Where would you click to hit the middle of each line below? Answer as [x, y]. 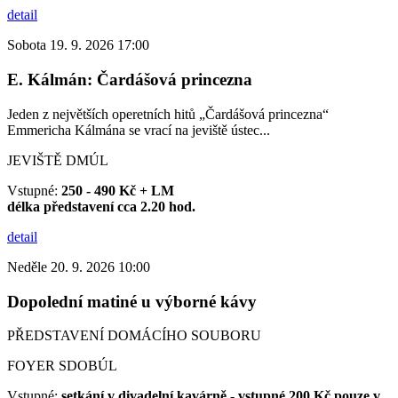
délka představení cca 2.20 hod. [101, 206]
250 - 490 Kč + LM [118, 190]
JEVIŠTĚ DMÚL [58, 160]
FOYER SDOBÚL [62, 366]
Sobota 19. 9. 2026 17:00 [78, 45]
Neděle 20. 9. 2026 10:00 [79, 267]
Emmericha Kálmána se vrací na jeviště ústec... [139, 130]
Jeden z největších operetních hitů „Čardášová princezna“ [168, 114]
